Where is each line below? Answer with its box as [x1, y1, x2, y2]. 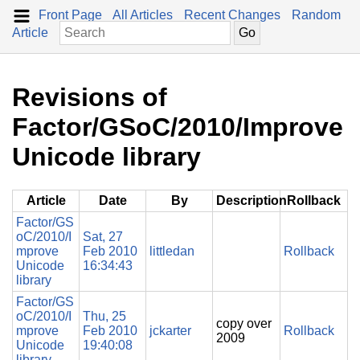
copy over [216, 316, 272, 330]
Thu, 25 [83, 309, 126, 323]
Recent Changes [184, 8, 280, 22]
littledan [149, 243, 194, 258]
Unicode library [12, 142, 201, 172]
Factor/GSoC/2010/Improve [12, 112, 343, 142]
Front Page [39, 8, 102, 22]
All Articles [112, 8, 173, 22]
